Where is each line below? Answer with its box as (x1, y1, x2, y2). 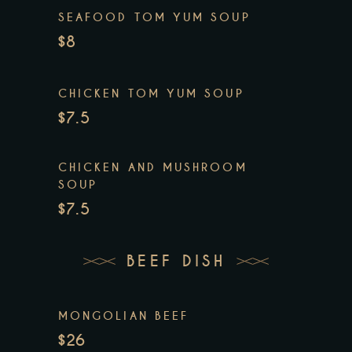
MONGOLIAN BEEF (58, 308, 189, 323)
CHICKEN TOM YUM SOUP (58, 86, 244, 101)
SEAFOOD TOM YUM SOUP (58, 9, 251, 24)
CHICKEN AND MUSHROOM (58, 159, 247, 174)
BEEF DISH (126, 251, 226, 272)
